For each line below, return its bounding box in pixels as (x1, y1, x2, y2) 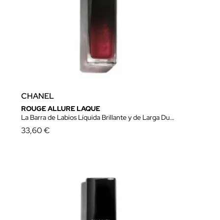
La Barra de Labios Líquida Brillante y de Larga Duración (21, 113, 170, 122)
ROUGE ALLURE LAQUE (21, 104, 100, 113)
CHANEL (21, 91, 54, 101)
